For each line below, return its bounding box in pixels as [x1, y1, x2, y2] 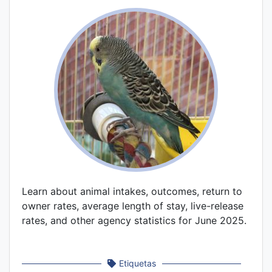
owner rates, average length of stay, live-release [22, 200, 243, 212]
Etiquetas [118, 258, 156, 269]
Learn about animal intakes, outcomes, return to [22, 185, 242, 198]
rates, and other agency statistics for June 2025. [22, 214, 246, 227]
